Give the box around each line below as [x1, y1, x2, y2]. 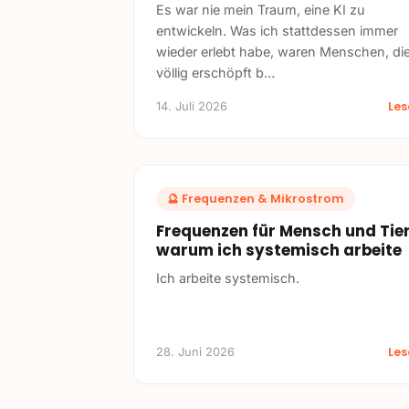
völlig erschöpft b [156, 64, 264, 80]
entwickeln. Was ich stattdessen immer [156, 22, 398, 38]
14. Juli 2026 [156, 99, 227, 113]
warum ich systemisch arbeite [156, 239, 402, 262]
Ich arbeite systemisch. [156, 270, 299, 287]
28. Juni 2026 [156, 345, 235, 360]
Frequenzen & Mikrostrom [182, 191, 344, 207]
